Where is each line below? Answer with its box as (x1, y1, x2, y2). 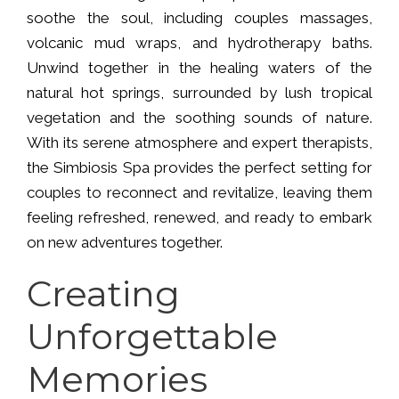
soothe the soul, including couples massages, (27, 8, 372, 27)
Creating (27, 271, 180, 315)
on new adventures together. (27, 232, 223, 251)
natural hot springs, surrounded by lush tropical (27, 83, 372, 102)
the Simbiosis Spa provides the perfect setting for (27, 158, 372, 176)
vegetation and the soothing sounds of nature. (27, 108, 372, 126)
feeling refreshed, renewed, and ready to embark (27, 208, 372, 226)
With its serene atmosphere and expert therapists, (27, 133, 372, 151)
